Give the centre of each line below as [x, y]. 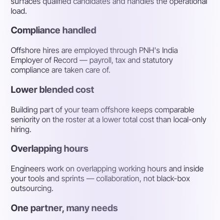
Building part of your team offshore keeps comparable [103, 109]
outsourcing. [32, 188]
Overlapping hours [50, 149]
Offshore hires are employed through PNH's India [95, 50]
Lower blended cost [53, 89]
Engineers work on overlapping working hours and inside [108, 168]
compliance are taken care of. [61, 70]
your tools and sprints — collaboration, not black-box [101, 178]
